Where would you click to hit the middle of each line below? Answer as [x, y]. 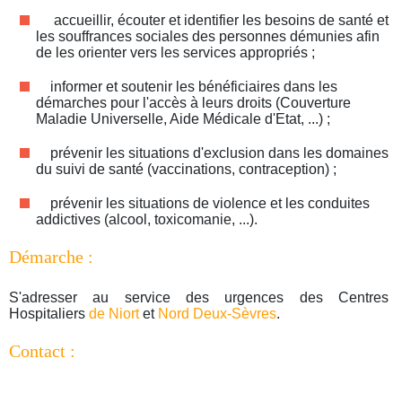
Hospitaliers [49, 313]
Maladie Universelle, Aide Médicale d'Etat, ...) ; [183, 118]
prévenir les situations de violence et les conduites [203, 203]
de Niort [114, 313]
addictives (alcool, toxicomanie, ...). [147, 219]
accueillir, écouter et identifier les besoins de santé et [212, 20]
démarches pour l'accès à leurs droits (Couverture [193, 102]
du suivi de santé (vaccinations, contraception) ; [186, 169]
